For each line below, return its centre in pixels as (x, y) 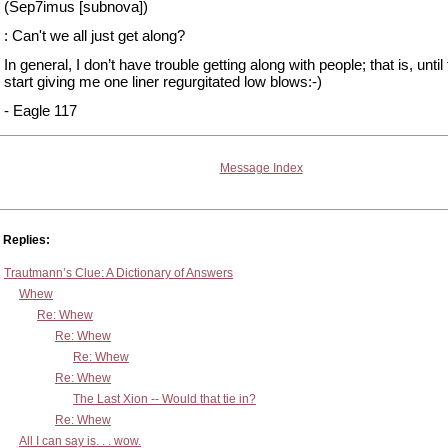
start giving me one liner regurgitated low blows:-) (163, 81)
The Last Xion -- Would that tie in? (164, 399)
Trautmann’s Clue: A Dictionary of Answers (118, 273)
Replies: (26, 240)
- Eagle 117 (40, 110)
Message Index (261, 168)
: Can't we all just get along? (94, 35)
